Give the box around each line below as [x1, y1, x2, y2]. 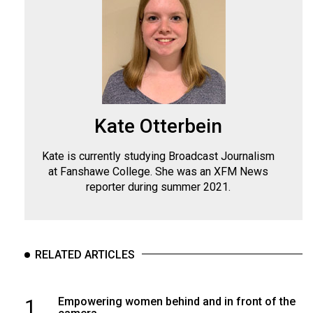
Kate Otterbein [94, 115, 222, 138]
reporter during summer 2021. [86, 180, 231, 194]
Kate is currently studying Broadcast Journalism [42, 150, 275, 163]
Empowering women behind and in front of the [57, 295, 296, 309]
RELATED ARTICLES [35, 248, 135, 262]
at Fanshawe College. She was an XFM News [48, 165, 268, 179]
